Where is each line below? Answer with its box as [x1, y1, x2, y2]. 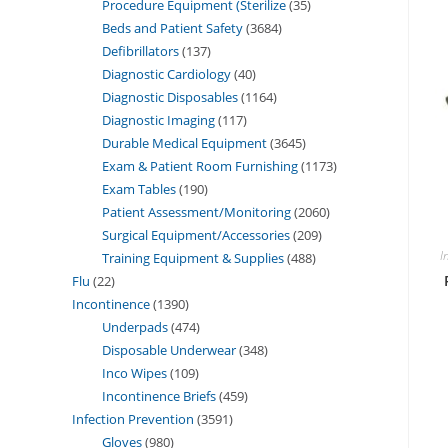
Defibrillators [102, 41, 179, 60]
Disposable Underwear [102, 340, 236, 359]
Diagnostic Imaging [102, 110, 215, 129]
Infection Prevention [72, 409, 194, 428]
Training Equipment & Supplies [102, 248, 284, 267]
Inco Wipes [102, 363, 167, 382]
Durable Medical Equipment [102, 133, 267, 152]
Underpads [102, 317, 168, 336]
